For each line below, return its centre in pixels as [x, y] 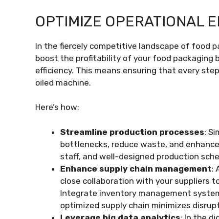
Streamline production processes [132, 132]
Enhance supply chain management [136, 168]
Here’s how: [57, 107]
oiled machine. [64, 82]
